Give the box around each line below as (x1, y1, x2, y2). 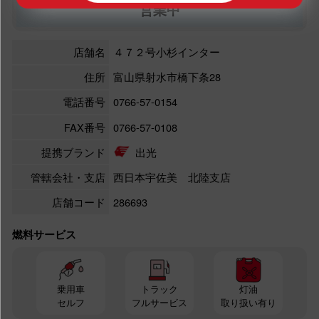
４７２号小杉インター (113, 44, 221, 60)
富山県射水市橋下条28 (113, 69, 221, 85)
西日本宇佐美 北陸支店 (113, 169, 231, 184)
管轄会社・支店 (30, 169, 105, 184)
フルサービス (131, 296, 187, 310)
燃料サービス (11, 226, 76, 241)
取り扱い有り (220, 296, 276, 310)
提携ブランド (41, 144, 105, 159)
